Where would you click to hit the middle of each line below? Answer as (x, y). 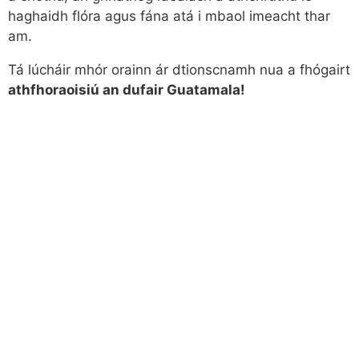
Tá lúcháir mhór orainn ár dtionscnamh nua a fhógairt (179, 70)
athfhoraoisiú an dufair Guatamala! (127, 90)
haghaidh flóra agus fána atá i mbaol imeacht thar (169, 16)
